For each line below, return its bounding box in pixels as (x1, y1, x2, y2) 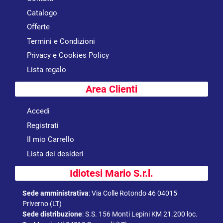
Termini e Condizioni (27, 36, 95, 46)
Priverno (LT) (22, 200, 62, 208)
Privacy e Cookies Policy (27, 51, 109, 60)
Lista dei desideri (27, 149, 84, 158)
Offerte (27, 22, 50, 32)
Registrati (27, 120, 59, 130)
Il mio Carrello (27, 135, 74, 144)
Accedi (27, 107, 50, 116)
